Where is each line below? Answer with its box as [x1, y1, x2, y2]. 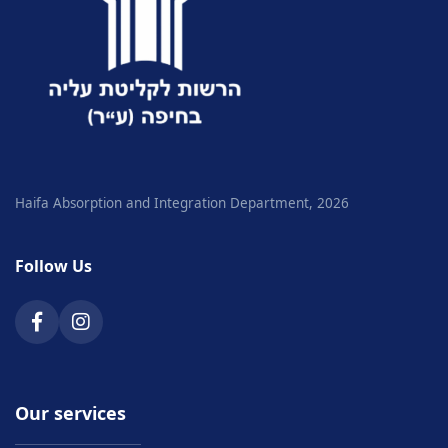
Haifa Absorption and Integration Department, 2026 [15, 193, 349, 212]
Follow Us [15, 254, 92, 277]
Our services [15, 400, 126, 425]
